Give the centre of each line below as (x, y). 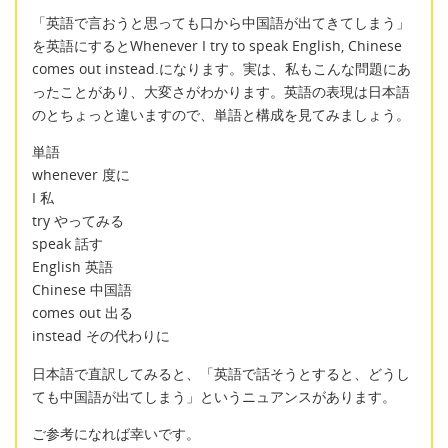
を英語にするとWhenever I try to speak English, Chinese (217, 45)
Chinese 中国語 (82, 290)
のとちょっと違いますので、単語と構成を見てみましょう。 (221, 114)
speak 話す (67, 244)
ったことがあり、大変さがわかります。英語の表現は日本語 (221, 91)
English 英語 (72, 267)
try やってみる (78, 221)
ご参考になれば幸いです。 (116, 433)
